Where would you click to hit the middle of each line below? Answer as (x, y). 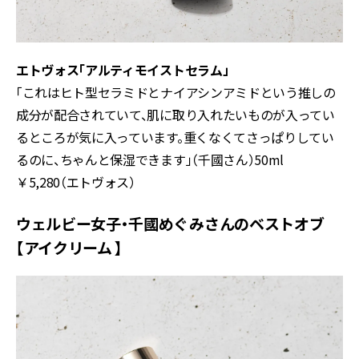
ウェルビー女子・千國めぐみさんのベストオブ (170, 223)
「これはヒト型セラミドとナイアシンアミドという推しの (176, 92)
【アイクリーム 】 (70, 247)
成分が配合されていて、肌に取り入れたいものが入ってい (175, 114)
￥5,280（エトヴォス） (76, 182)
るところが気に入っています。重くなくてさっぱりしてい (175, 137)
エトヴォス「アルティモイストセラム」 (123, 69)
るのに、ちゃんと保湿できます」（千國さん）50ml (150, 159)
